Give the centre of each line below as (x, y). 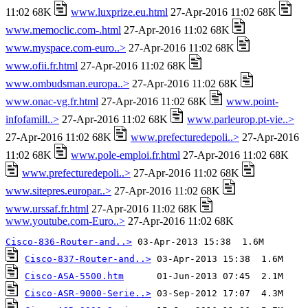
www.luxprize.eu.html (119, 12)
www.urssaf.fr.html (47, 209)
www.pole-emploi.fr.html (125, 155)
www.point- (252, 101)
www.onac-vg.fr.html (52, 101)
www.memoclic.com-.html (63, 30)
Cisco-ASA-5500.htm (74, 276)
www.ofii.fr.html (42, 66)
